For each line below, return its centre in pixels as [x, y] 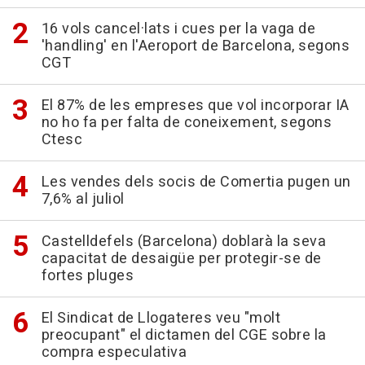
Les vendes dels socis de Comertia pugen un [196, 182]
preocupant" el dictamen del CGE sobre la [184, 336]
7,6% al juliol [83, 200]
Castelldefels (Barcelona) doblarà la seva [183, 242]
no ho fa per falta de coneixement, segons [186, 123]
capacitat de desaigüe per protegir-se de [181, 259]
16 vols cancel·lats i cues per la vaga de [178, 29]
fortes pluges [87, 276]
